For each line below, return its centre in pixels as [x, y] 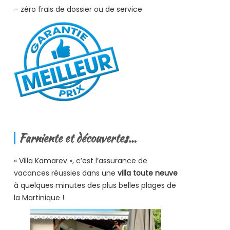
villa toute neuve [147, 173]
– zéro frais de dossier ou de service [78, 9]
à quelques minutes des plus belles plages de [95, 186]
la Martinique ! [39, 198]
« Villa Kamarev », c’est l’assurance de [80, 161]
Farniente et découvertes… [78, 138]
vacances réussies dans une [65, 173]
